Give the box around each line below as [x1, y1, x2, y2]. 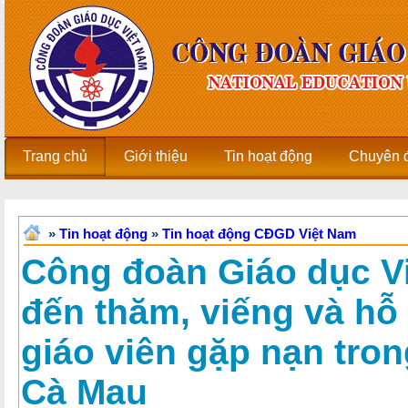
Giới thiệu [124, 148, 188, 164]
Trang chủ [23, 148, 87, 164]
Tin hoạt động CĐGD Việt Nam [162, 226, 356, 241]
